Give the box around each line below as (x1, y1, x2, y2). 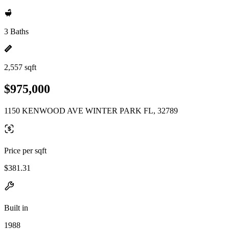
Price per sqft (4, 146, 47, 155)
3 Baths (4, 27, 29, 36)
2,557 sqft (4, 63, 36, 72)
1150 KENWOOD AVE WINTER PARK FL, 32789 (4, 106, 178, 115)
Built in (4, 203, 28, 212)
